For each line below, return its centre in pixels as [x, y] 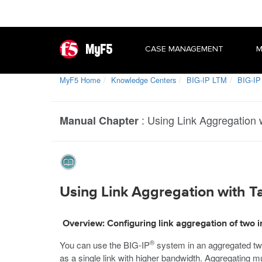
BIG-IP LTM [207, 80]
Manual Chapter [99, 120]
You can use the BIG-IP [105, 245]
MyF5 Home [80, 80]
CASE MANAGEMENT [184, 49]
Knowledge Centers [144, 80]
